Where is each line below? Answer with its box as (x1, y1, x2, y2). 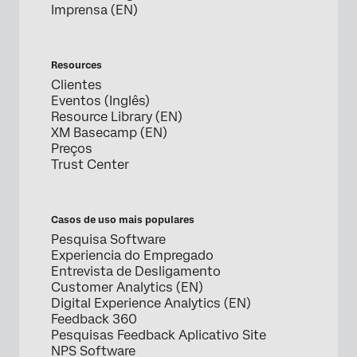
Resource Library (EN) (51, 109, 182, 125)
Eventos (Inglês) (51, 93, 150, 109)
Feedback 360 (51, 312, 137, 328)
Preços (51, 141, 92, 157)
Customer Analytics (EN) (51, 280, 203, 296)
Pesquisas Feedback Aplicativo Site (51, 328, 266, 343)
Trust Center (51, 157, 129, 173)
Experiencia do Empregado (51, 248, 214, 264)
